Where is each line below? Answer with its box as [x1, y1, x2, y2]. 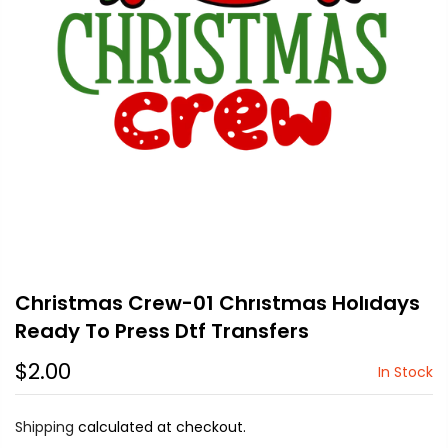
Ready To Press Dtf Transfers [15, 316, 309, 345]
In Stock [378, 361, 433, 382]
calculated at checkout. [74, 416, 246, 437]
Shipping [15, 416, 74, 437]
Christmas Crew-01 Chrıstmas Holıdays [15, 288, 420, 317]
